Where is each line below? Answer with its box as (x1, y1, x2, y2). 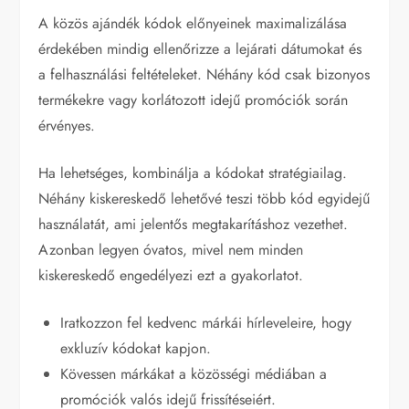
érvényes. (38, 114, 96, 136)
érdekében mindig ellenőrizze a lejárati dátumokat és (38, 37, 362, 59)
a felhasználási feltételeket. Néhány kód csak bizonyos (38, 63, 371, 85)
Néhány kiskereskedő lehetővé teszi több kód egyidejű (38, 187, 371, 209)
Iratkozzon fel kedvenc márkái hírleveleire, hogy (60, 311, 352, 333)
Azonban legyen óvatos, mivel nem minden (38, 238, 304, 260)
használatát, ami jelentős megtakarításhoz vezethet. (38, 213, 349, 235)
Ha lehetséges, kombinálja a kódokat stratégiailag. (38, 162, 348, 184)
